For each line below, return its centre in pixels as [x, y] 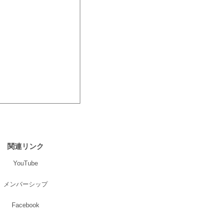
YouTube [26, 163]
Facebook [26, 205]
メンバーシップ [26, 184]
